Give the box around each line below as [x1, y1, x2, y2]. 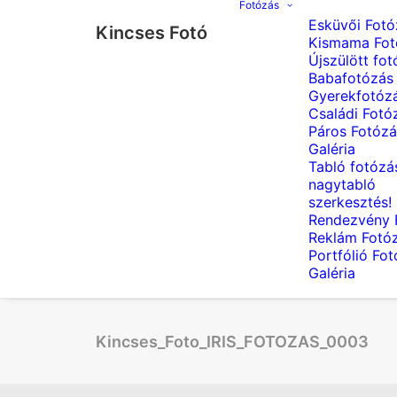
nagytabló [308, 175, 376, 193]
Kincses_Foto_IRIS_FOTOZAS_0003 [96, 332, 369, 351]
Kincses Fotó [96, 22, 207, 43]
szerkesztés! [308, 193, 392, 211]
